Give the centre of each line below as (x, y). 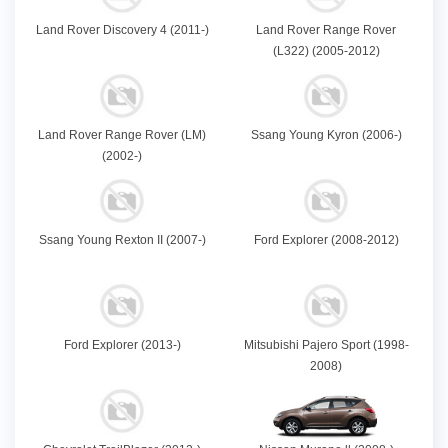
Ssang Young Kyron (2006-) (326, 134)
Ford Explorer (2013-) (122, 344)
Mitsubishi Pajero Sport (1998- (326, 344)
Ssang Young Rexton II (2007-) (122, 239)
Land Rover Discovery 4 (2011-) (122, 29)
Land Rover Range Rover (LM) (122, 134)
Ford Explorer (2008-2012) (326, 239)
